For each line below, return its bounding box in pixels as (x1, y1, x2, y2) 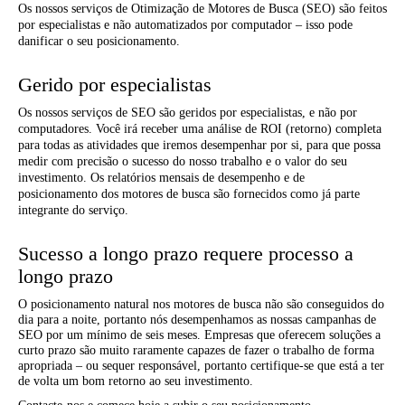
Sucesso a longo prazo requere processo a (18, 242, 353, 266)
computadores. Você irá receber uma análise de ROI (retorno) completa (18, 122, 381, 137)
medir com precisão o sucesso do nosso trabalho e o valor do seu (18, 155, 347, 169)
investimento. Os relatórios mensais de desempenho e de (18, 171, 305, 185)
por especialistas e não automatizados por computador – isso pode (18, 18, 353, 33)
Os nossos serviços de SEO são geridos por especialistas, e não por (18, 106, 357, 120)
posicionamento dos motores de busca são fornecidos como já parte (18, 187, 360, 202)
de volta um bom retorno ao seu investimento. (18, 374, 253, 389)
